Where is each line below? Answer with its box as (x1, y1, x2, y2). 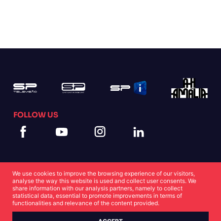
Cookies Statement (13, 195, 72, 203)
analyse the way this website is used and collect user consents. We (12, 177, 196, 184)
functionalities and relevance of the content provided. (12, 199, 159, 207)
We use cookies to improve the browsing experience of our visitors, (12, 170, 195, 177)
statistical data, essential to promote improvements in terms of (12, 192, 182, 199)
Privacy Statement (86, 195, 142, 203)
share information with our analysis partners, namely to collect (12, 184, 183, 192)
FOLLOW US (13, 110, 58, 119)
